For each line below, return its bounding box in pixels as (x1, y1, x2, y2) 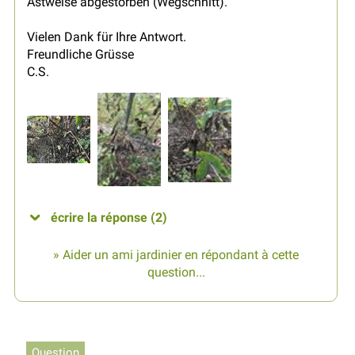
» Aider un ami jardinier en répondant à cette (53, 247, 299, 263)
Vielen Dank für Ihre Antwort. (27, 29, 186, 44)
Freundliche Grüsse (27, 46, 134, 62)
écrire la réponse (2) (51, 210, 167, 226)
